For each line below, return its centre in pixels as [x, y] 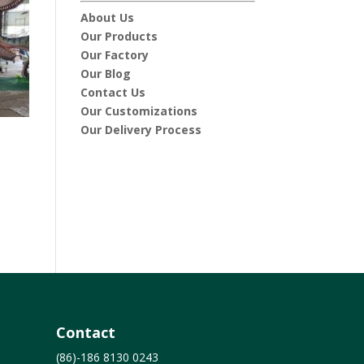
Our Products [119, 37]
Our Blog [105, 74]
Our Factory [114, 55]
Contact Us [113, 93]
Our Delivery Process [141, 130]
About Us [107, 18]
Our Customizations [139, 111]
